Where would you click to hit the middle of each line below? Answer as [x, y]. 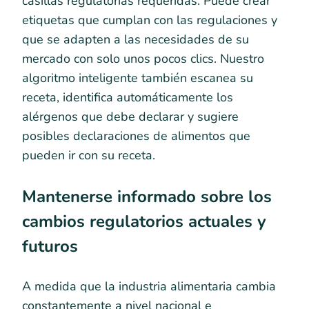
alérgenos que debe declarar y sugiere [130, 116]
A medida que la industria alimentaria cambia [149, 286]
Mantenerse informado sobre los [147, 196]
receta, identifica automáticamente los [128, 97]
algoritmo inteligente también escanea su [138, 78]
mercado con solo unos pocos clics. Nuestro [143, 58]
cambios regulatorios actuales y [144, 221]
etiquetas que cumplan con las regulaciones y [150, 20]
